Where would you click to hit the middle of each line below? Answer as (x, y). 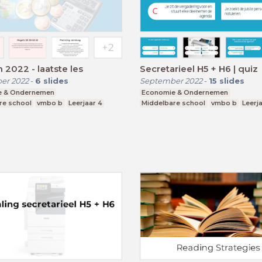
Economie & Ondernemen (185, 93)
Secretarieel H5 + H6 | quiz (199, 69)
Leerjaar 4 (85, 103)
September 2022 (171, 81)
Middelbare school (174, 103)
